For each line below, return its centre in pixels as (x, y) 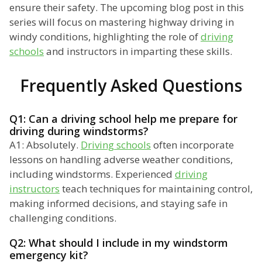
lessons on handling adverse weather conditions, (121, 160)
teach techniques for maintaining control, (156, 189)
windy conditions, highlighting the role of (105, 37)
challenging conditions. (63, 218)
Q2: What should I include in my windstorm (119, 243)
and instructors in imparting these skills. (138, 51)
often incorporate (192, 145)
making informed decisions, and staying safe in (118, 204)
